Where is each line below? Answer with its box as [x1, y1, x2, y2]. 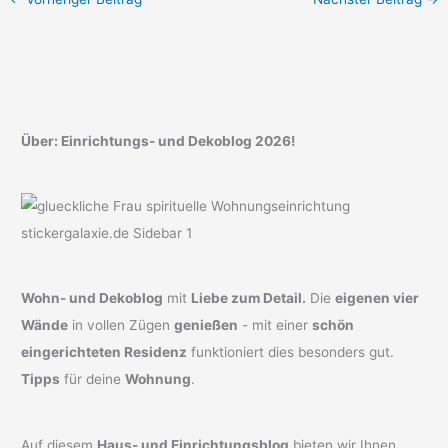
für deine [60, 371, 126, 388]
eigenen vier [335, 290, 420, 307]
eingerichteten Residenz [21, 344, 188, 361]
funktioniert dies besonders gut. [187, 344, 395, 361]
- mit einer [238, 317, 313, 334]
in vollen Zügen [68, 317, 175, 334]
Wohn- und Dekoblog [21, 290, 164, 307]
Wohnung [125, 371, 192, 388]
